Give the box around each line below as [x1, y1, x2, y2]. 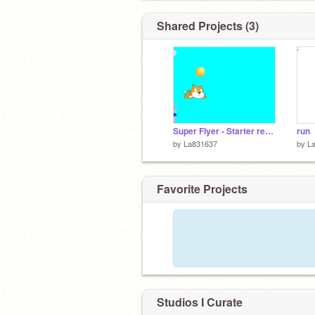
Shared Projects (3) [157, 18, 259, 34]
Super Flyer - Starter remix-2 [265, 125, 274, 137]
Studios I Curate [157, 293, 243, 310]
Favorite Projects [157, 180, 247, 197]
